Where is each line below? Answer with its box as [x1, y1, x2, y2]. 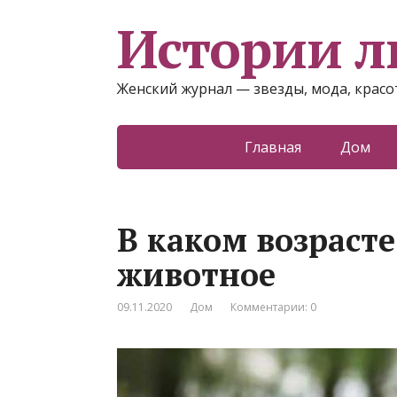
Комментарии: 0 [230, 300, 316, 315]
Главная [245, 137, 301, 157]
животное [117, 253, 276, 295]
